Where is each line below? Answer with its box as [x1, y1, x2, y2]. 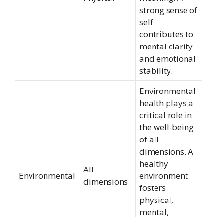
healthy [139, 157, 168, 169]
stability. [139, 64, 173, 76]
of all [139, 133, 159, 145]
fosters [139, 182, 166, 193]
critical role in [139, 109, 192, 121]
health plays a [139, 97, 193, 108]
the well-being [139, 121, 194, 133]
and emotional [139, 52, 196, 64]
